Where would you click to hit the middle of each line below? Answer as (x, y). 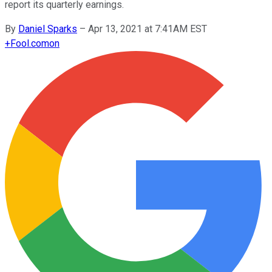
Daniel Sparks (48, 29)
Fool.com (30, 43)
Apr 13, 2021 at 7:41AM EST (148, 29)
